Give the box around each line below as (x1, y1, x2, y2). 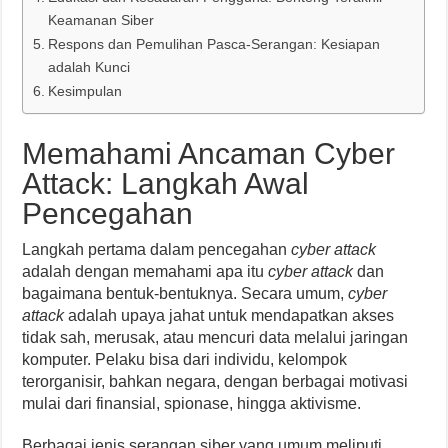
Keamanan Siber (48, 12, 155, 29)
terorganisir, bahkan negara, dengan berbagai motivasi (22, 373, 409, 391)
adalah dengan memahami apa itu (22, 263, 269, 281)
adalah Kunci (48, 59, 131, 76)
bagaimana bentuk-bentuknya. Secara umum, (22, 285, 349, 303)
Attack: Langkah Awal (22, 167, 310, 201)
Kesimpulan (48, 83, 123, 100)
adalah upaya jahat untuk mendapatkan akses (64, 307, 395, 325)
